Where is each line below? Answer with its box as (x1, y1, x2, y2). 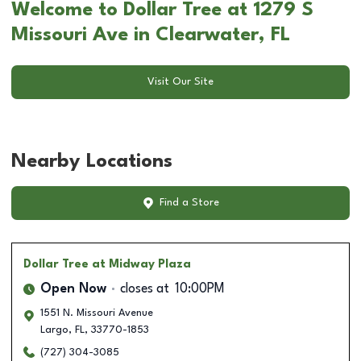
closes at (120, 282, 169, 296)
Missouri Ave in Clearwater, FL (11, 25, 290, 45)
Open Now (40, 282, 106, 296)
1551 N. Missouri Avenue (40, 307, 153, 318)
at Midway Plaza (92, 258, 191, 270)
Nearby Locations (11, 151, 172, 172)
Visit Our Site (147, 77, 214, 88)
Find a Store (159, 197, 219, 209)
